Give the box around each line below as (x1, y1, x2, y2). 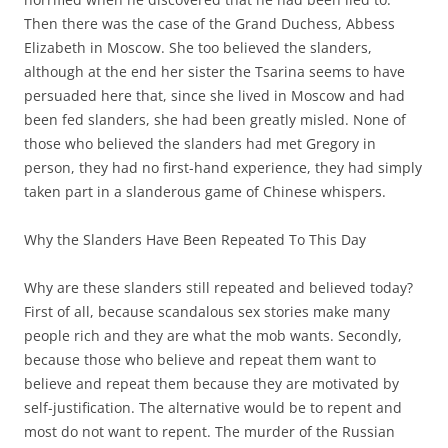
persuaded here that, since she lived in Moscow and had (24, 85, 405, 105)
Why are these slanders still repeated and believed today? (24, 277, 413, 297)
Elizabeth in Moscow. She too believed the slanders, (24, 37, 372, 57)
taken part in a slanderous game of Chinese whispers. (24, 181, 386, 201)
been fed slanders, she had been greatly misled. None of (24, 109, 406, 129)
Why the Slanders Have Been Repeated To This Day (24, 229, 366, 249)
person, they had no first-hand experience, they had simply (24, 157, 422, 177)
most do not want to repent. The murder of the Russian (24, 421, 395, 441)
